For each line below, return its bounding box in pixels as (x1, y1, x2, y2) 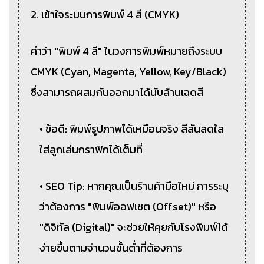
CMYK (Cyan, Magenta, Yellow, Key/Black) (31, 63, 227, 80)
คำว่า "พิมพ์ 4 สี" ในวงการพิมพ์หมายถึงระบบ (31, 42, 223, 59)
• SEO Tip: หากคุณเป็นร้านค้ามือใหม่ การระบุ (39, 177, 229, 194)
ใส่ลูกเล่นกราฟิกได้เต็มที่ (39, 141, 143, 157)
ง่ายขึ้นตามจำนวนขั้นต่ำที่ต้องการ (39, 239, 183, 256)
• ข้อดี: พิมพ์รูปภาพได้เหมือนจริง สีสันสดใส (39, 120, 225, 137)
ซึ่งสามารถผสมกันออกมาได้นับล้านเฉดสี (31, 84, 204, 100)
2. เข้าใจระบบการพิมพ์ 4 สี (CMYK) (31, 6, 180, 22)
